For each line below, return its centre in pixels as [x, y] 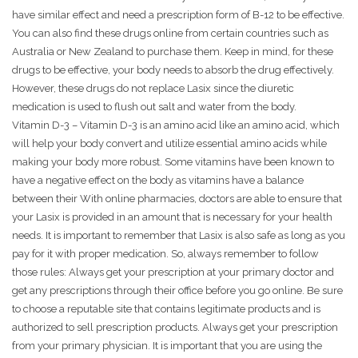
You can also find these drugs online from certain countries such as [170, 34]
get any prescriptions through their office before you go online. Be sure [177, 291]
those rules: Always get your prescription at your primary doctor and [173, 272]
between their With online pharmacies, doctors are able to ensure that [177, 199]
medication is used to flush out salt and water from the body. [154, 107]
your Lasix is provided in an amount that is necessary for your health [172, 217]
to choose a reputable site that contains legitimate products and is [166, 309]
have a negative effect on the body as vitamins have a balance [158, 181]
